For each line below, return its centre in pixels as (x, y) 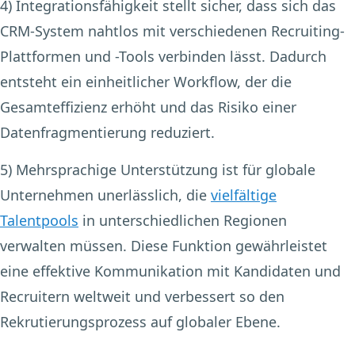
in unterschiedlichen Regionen (183, 221)
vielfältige (244, 195)
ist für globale (267, 170)
